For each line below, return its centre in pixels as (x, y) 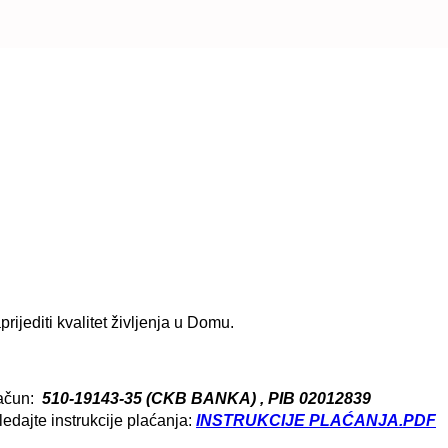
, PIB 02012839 (315, 398)
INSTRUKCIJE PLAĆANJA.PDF (316, 420)
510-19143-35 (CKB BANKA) (151, 398)
